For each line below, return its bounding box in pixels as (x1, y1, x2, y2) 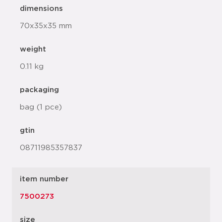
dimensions (20, 5, 63, 12)
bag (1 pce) (20, 104, 62, 111)
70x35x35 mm (20, 22, 72, 30)
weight (20, 46, 46, 53)
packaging (20, 86, 59, 94)
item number (20, 175, 68, 183)
